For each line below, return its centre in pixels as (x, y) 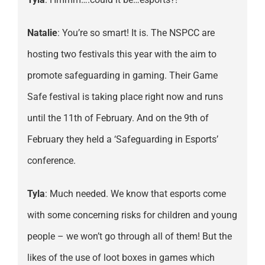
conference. (51, 161)
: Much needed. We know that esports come (135, 194)
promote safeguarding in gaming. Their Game (122, 76)
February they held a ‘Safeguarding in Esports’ (122, 140)
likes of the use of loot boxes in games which (121, 258)
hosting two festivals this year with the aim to (122, 54)
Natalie (42, 33)
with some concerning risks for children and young (132, 215)
